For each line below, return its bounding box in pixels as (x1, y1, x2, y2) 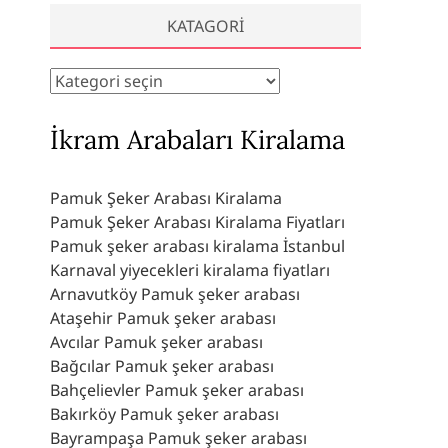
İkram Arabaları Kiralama (50, 122, 345, 156)
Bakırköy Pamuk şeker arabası (50, 402, 279, 425)
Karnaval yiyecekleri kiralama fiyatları (50, 258, 330, 281)
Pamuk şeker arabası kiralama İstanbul (50, 234, 345, 257)
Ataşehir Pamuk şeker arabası (50, 306, 276, 329)
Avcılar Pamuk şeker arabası (50, 330, 263, 353)
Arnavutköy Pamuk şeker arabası (50, 282, 300, 305)
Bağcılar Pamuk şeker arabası (50, 354, 274, 377)
